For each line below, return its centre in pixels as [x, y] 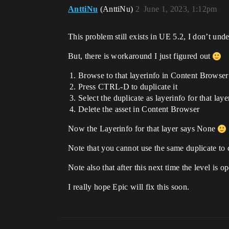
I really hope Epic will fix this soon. [129, 187]
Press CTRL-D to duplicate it [128, 87]
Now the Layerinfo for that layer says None [143, 129]
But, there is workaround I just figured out [141, 56]
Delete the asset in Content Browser [139, 109]
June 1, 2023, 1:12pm [180, 9]
